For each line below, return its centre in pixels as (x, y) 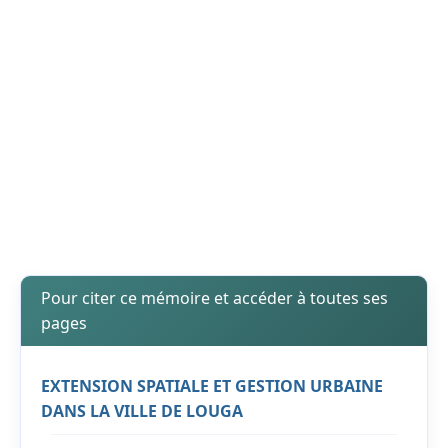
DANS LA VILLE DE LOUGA (142, 411)
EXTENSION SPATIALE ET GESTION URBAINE (212, 386)
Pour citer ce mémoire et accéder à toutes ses (214, 298)
